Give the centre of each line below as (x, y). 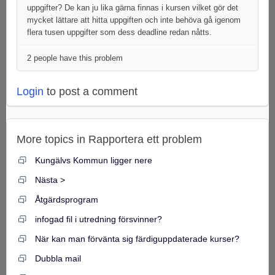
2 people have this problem (75, 58)
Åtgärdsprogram (67, 199)
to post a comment (91, 91)
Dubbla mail (58, 258)
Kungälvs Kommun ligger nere (94, 160)
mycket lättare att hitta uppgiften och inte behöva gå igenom (134, 20)
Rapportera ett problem (145, 139)
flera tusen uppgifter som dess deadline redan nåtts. (119, 32)
